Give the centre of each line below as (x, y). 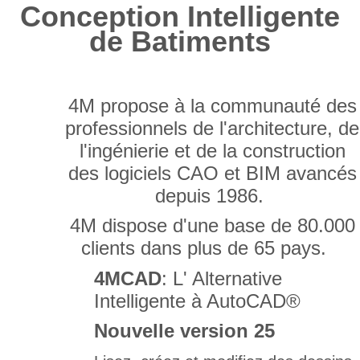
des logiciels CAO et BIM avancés (212, 174)
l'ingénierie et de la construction (212, 151)
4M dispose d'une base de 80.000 (212, 226)
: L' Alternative (222, 279)
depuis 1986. (212, 196)
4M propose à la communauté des (212, 106)
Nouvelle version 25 (184, 331)
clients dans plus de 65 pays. (204, 248)
